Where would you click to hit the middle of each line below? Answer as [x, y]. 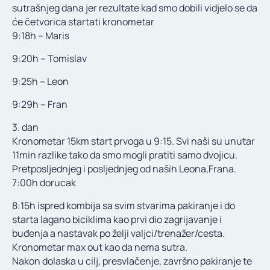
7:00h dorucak [44, 183]
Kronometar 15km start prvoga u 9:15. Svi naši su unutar [133, 141]
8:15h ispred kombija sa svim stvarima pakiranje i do [124, 206]
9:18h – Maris [41, 36]
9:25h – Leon [40, 82]
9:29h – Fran [40, 105]
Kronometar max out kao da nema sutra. [100, 247]
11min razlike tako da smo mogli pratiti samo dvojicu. [125, 155]
